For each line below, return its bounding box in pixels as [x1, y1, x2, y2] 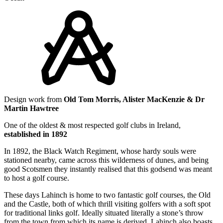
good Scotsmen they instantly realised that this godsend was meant [4, 164, 212, 173]
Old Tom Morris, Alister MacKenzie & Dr [64, 95, 205, 104]
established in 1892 [4, 129, 67, 138]
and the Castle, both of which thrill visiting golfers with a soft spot [4, 199, 211, 208]
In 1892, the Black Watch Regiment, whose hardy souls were [4, 146, 196, 155]
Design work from [4, 95, 64, 104]
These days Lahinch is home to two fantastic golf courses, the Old [4, 190, 211, 199]
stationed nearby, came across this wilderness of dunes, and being [4, 155, 209, 164]
